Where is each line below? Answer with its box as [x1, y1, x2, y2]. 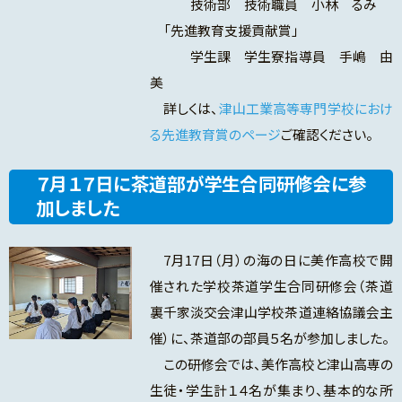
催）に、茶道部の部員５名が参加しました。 [149, 328, 389, 348]
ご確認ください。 [280, 125, 373, 144]
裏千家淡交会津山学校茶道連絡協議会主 [149, 302, 393, 322]
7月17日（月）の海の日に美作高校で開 [149, 250, 393, 270]
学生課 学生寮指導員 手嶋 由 [149, 47, 393, 66]
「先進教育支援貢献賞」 [149, 21, 299, 40]
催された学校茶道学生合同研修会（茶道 [149, 276, 393, 296]
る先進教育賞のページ [149, 125, 281, 144]
